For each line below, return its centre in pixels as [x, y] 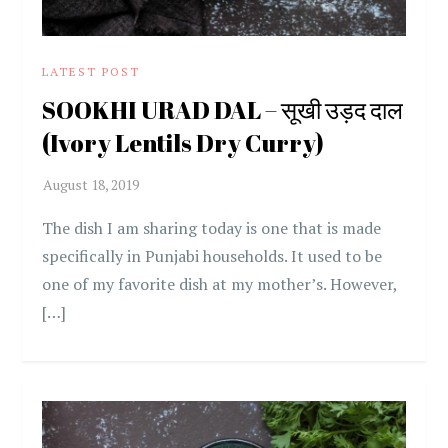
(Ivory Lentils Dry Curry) [183, 143]
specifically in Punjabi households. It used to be [212, 256]
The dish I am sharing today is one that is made [212, 228]
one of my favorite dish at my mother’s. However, [220, 284]
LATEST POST [91, 72]
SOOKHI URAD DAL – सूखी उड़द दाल [223, 110]
